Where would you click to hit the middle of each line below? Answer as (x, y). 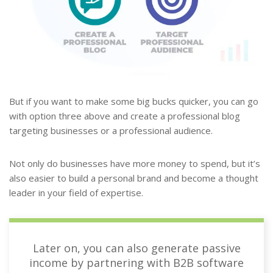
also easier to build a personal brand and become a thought (134, 178)
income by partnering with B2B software (136, 263)
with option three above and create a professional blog (125, 116)
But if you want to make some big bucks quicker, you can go (134, 101)
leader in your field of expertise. (76, 193)
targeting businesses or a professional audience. (111, 131)
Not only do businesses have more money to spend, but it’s (135, 164)
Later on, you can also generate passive (136, 248)
